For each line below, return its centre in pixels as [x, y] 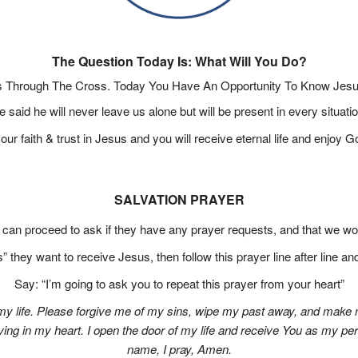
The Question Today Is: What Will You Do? [179, 61]
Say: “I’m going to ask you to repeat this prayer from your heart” [179, 283]
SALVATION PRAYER [179, 199]
